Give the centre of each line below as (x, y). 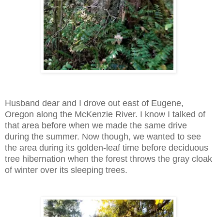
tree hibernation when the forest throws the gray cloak (108, 159)
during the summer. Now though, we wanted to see (103, 136)
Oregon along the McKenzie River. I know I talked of (105, 114)
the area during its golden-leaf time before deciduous (107, 147)
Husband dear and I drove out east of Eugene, (94, 103)
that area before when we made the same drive (96, 125)
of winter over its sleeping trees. (67, 170)
